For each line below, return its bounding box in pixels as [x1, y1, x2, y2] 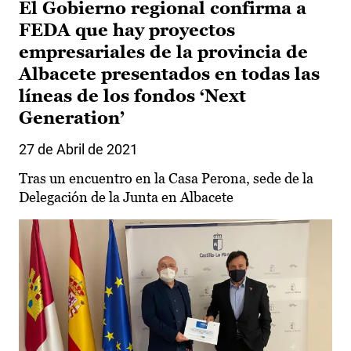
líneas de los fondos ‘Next [19, 85, 246, 106]
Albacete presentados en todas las [19, 63, 320, 84]
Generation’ [19, 107, 125, 128]
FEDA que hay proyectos [19, 20, 235, 40]
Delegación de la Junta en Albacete [19, 188, 233, 205]
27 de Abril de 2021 [19, 140, 138, 157]
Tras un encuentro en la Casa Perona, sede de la [19, 169, 313, 186]
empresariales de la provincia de [19, 42, 308, 62]
